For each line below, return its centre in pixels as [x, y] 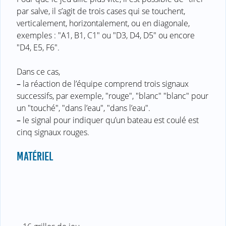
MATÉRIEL [35, 156]
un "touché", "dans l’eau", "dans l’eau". [83, 108]
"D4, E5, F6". [38, 47]
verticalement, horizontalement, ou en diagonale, [103, 23]
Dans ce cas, [38, 71]
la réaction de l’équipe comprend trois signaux [105, 83]
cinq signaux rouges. [53, 132]
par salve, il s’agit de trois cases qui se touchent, [101, 11]
